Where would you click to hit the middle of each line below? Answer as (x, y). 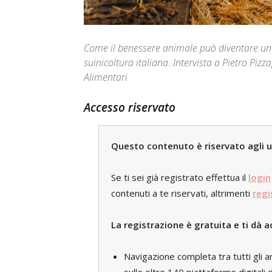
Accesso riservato (130, 107)
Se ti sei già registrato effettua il (180, 177)
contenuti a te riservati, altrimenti (182, 193)
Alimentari (106, 77)
